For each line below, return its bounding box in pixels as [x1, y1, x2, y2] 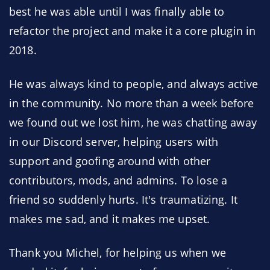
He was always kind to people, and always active [9, 77, 259, 91]
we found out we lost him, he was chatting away [9, 115, 257, 130]
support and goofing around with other [9, 154, 211, 168]
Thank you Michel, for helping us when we [9, 245, 226, 260]
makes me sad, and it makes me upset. [9, 212, 210, 226]
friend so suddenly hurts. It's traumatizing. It [9, 192, 238, 207]
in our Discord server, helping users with [9, 134, 219, 149]
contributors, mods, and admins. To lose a [9, 173, 228, 187]
